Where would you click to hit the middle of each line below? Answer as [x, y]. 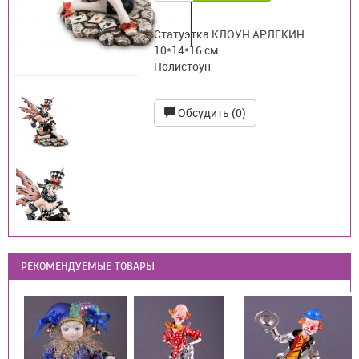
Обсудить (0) [211, 113]
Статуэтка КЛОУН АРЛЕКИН [230, 34]
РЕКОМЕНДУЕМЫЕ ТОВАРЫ [88, 266]
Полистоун [183, 66]
